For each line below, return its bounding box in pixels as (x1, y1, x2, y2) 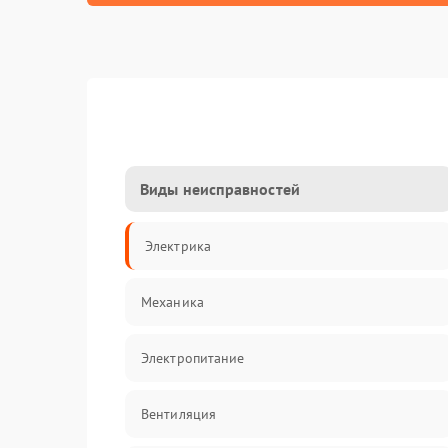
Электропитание (141, 349, 245, 367)
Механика (141, 293, 204, 311)
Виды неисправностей (140, 179, 300, 199)
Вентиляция (141, 405, 216, 423)
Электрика (145, 237, 211, 255)
